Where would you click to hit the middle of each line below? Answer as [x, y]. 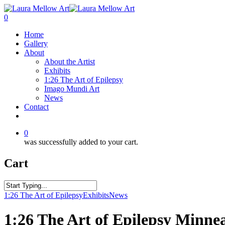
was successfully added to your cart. [81, 142]
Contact [36, 107]
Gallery [36, 43]
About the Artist [70, 62]
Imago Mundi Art [72, 89]
